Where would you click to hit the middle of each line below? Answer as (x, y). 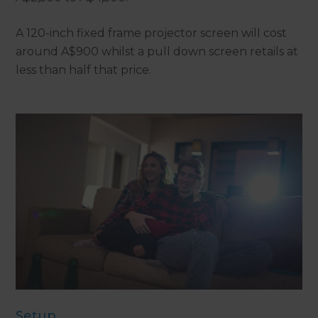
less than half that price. (84, 70)
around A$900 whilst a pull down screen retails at (157, 52)
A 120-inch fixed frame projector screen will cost (152, 33)
